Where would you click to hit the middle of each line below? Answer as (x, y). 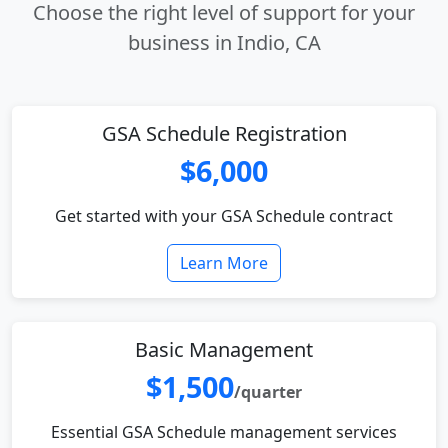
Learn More (224, 263)
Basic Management (224, 349)
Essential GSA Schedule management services (224, 432)
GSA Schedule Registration (224, 133)
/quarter (268, 392)
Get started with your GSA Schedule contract (224, 216)
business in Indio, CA (224, 42)
